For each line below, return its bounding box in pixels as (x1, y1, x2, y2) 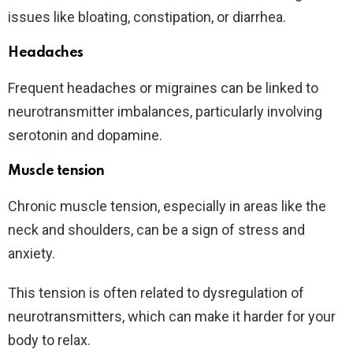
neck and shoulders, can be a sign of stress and (8, 221, 305, 239)
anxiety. (8, 245, 55, 262)
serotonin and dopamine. (8, 127, 162, 144)
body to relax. (8, 332, 91, 349)
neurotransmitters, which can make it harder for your (8, 308, 336, 325)
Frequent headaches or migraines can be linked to (8, 80, 318, 97)
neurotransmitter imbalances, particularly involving (8, 103, 322, 121)
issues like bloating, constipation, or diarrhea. (8, 9, 286, 26)
